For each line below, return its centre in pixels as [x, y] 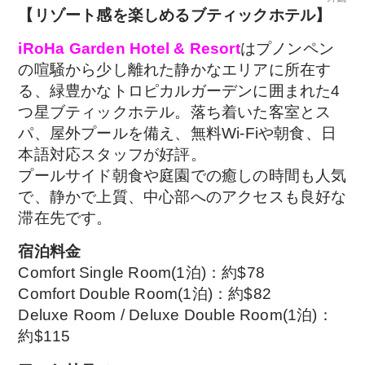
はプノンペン [287, 48]
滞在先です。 [65, 218]
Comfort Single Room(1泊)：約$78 [141, 272]
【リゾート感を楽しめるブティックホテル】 [175, 15]
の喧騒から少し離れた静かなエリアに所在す [175, 69]
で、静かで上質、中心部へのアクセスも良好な [182, 196]
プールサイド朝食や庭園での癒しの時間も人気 [182, 175]
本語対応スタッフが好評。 [112, 154]
